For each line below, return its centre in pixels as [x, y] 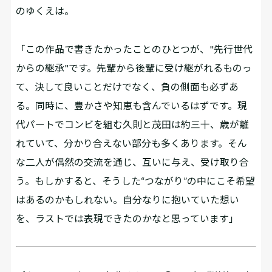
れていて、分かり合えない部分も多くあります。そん [132, 143]
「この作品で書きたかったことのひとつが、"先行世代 [134, 49]
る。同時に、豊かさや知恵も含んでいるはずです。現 [132, 105]
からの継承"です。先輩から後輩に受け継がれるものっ [134, 67]
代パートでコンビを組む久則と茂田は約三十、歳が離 [133, 124]
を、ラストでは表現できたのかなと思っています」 [127, 218]
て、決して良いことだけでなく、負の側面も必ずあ [127, 86]
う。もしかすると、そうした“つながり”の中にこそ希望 [136, 180]
